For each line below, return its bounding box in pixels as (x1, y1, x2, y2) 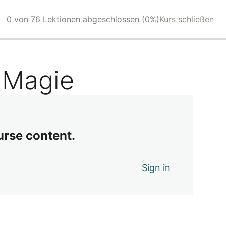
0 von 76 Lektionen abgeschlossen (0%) (7, 14, 159, 24)
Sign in (142, 162, 171, 173)
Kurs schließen (159, 14, 214, 24)
